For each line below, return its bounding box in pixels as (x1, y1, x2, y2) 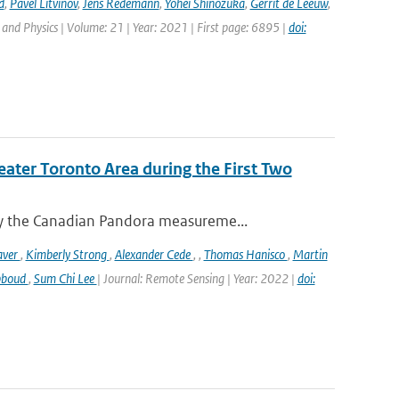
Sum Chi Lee (33, 270, 97, 287)
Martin (292, 246, 328, 263)
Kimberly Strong (25, 246, 110, 263)
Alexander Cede (114, 246, 193, 263)
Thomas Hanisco (203, 246, 288, 263)
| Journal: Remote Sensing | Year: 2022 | (96, 270, 297, 287)
